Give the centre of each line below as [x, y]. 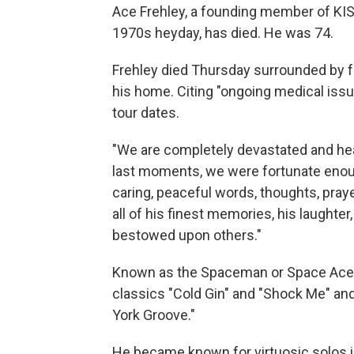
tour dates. [146, 113]
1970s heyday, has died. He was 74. [223, 33]
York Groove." [154, 315]
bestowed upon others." [187, 235]
